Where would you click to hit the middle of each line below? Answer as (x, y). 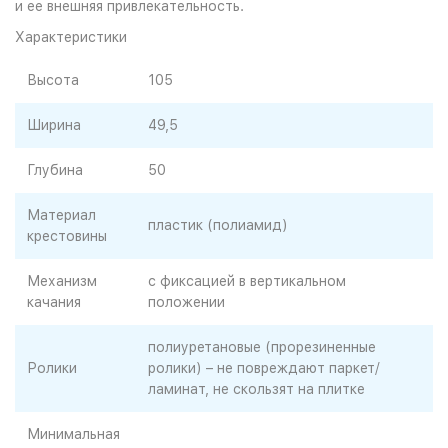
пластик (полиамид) (218, 225)
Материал (61, 215)
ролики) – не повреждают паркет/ (264, 368)
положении (186, 302)
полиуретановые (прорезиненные (262, 347)
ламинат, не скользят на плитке (256, 389)
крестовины (67, 236)
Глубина (55, 170)
